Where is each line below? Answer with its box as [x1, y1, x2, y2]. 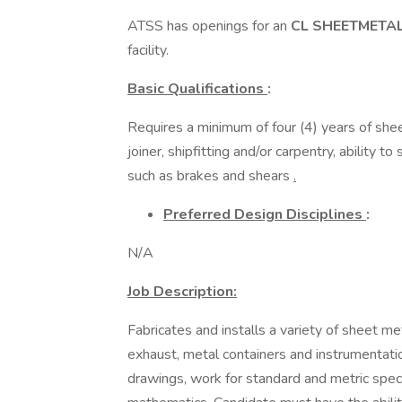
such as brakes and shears [127, 166, 293, 186]
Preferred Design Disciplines [163, 205, 366, 224]
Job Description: [127, 282, 237, 301]
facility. [127, 40, 169, 60]
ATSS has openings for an [127, 16, 291, 36]
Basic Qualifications [127, 79, 267, 99]
